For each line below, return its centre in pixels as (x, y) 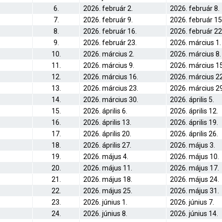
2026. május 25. (108, 191)
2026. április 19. (194, 122)
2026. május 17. (194, 168)
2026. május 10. (194, 157)
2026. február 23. (110, 43)
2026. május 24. (194, 179)
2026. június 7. (192, 202)
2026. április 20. (107, 134)
